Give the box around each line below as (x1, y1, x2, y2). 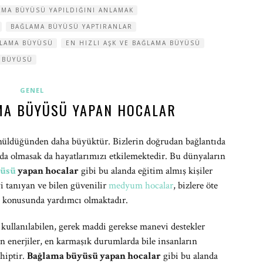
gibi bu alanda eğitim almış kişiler (79, 164, 213, 177)
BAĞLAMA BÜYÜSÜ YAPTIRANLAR (11, 22, 133, 31)
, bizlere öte (173, 179, 218, 192)
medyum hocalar (109, 179, 173, 192)
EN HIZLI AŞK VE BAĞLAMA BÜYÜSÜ (66, 39, 201, 47)
